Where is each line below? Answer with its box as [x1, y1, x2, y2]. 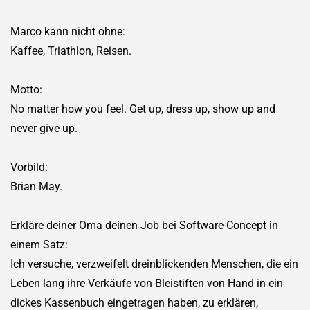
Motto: [10, 82, 42, 96]
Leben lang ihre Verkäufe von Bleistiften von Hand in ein [10, 276, 283, 290]
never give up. [10, 121, 77, 135]
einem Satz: [10, 237, 68, 251]
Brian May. [10, 179, 62, 193]
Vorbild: [10, 160, 48, 174]
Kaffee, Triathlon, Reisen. [10, 44, 131, 57]
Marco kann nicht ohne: [10, 24, 125, 38]
